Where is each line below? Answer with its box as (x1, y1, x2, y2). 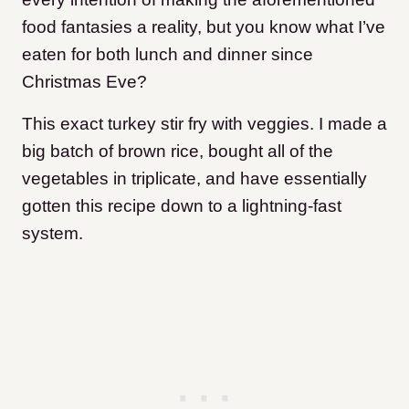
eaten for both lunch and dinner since (22, 44, 313, 64)
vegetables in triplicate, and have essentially (22, 168, 367, 188)
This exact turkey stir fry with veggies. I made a (22, 113, 387, 133)
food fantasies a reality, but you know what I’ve (22, 16, 385, 37)
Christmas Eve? (22, 71, 147, 91)
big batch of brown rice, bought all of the (22, 141, 333, 161)
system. (22, 223, 83, 243)
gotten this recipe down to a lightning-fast (22, 195, 341, 215)
